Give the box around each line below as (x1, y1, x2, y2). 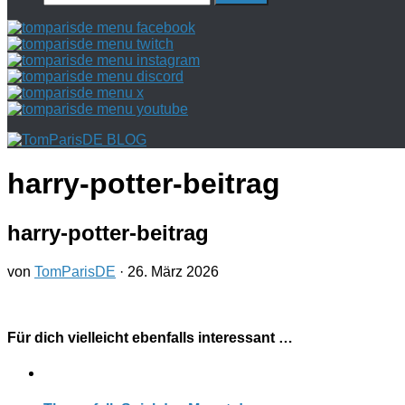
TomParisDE (34, 263, 116, 279)
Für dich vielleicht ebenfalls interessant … (7, 330, 293, 346)
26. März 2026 (127, 263, 219, 279)
